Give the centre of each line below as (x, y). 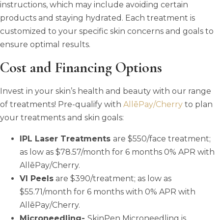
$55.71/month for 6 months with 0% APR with (108, 192)
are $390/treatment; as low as (112, 178)
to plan (198, 104)
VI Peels (37, 178)
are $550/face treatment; (162, 138)
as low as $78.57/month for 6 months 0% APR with (117, 152)
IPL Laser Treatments (66, 138)
